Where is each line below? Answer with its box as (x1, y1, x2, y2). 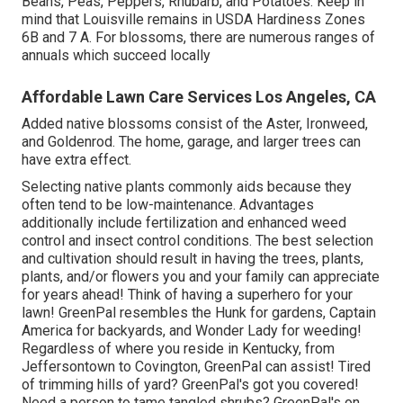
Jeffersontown (22, 357, 119, 375)
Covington (135, 357, 198, 375)
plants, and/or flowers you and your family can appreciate (22, 267, 380, 285)
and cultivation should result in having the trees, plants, (22, 249, 363, 267)
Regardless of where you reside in (22, 339, 242, 357)
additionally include (22, 213, 146, 231)
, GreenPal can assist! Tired (198, 357, 371, 375)
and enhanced (218, 213, 311, 231)
